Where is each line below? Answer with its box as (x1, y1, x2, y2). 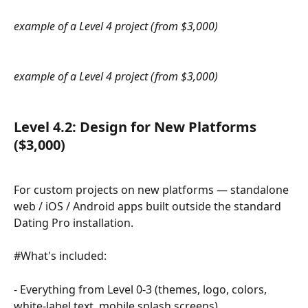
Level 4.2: (14, 118, 80, 137)
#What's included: (14, 248, 107, 264)
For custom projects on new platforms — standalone (14, 181, 291, 197)
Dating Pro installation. (14, 214, 133, 230)
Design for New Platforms (80, 118, 260, 137)
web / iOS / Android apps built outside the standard (14, 198, 284, 214)
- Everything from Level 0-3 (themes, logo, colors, (14, 282, 269, 298)
